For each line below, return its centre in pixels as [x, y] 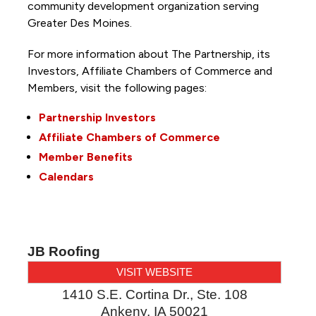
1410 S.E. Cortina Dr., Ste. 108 [154, 295]
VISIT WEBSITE [154, 272]
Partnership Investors [97, 118]
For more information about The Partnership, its [148, 54]
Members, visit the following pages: [118, 88]
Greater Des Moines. [81, 23]
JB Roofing [63, 252]
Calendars [66, 177]
